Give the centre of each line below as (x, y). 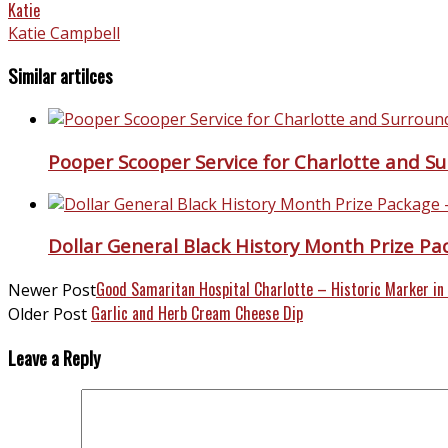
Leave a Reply (54, 357)
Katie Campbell (64, 32)
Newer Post (52, 289)
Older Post (49, 313)
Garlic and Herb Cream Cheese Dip (197, 312)
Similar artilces (60, 76)
